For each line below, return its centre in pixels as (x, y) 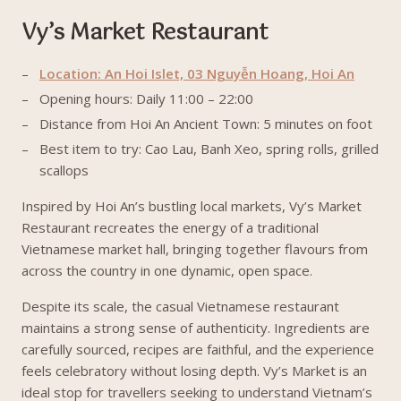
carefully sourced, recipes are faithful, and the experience (198, 349)
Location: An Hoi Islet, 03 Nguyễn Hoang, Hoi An (197, 73)
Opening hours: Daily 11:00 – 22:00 (146, 98)
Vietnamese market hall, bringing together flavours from (195, 249)
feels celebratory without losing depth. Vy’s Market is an (194, 371)
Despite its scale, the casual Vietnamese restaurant (180, 306)
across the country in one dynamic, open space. (169, 270)
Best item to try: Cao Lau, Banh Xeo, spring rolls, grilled (209, 149)
